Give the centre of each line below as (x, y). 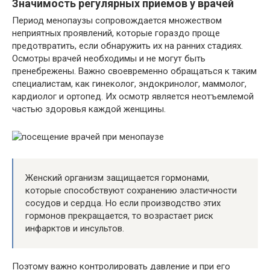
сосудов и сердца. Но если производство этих (123, 203)
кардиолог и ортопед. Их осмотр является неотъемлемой (133, 96)
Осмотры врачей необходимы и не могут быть (109, 58)
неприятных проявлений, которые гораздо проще (116, 33)
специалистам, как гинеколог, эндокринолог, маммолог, (129, 83)
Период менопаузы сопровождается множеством (117, 20)
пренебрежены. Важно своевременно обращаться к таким (134, 71)
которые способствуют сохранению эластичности (131, 190)
